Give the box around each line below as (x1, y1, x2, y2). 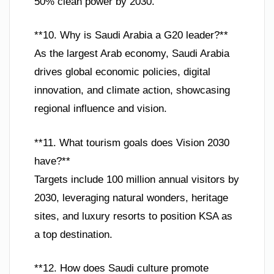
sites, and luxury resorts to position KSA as (34, 210, 232, 222)
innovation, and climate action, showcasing (34, 84, 230, 97)
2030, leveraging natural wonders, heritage (34, 191, 228, 204)
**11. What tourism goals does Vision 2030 (34, 136, 229, 149)
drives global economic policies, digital (34, 66, 210, 78)
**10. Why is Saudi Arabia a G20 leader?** (34, 29, 228, 42)
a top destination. (34, 228, 113, 240)
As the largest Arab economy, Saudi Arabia (34, 48, 229, 60)
